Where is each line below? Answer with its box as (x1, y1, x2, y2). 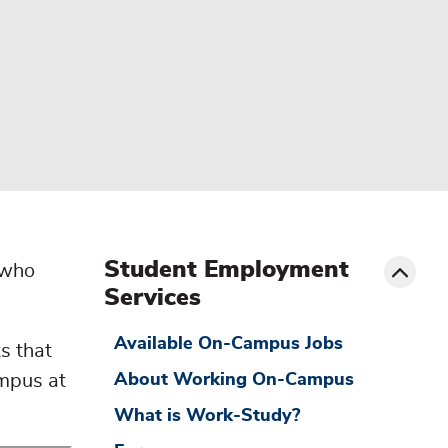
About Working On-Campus (113, 371, 354, 390)
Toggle (349, 245, 401, 262)
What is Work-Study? (113, 407, 300, 426)
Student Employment (104, 257, 349, 282)
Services (104, 285, 201, 310)
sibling (350, 207, 401, 224)
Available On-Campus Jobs (113, 335, 343, 354)
